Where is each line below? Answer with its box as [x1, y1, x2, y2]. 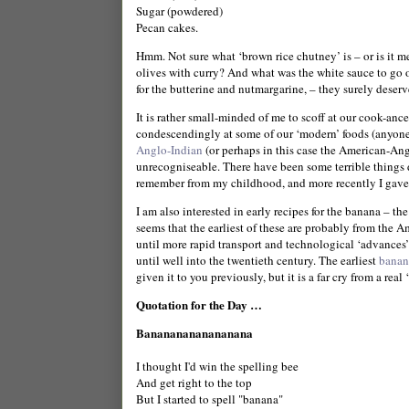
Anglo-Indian [136, 141, 205, 158]
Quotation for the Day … [136, 295, 262, 313]
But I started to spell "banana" [136, 390, 283, 407]
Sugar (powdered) [136, 2, 223, 19]
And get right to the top [136, 373, 252, 391]
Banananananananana [136, 323, 253, 341]
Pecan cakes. [136, 18, 198, 36]
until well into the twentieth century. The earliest [136, 251, 379, 268]
